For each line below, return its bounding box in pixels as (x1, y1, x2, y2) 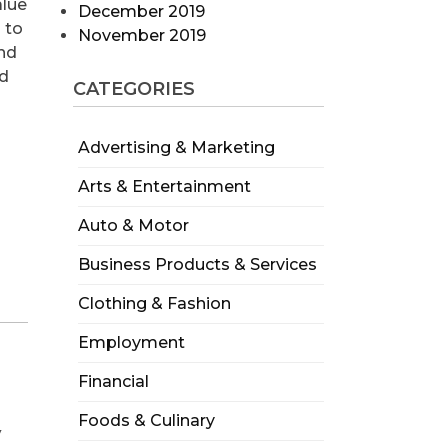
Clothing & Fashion (77, 294, 231, 314)
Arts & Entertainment (77, 177, 251, 197)
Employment (77, 333, 185, 353)
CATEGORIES (72, 78, 195, 101)
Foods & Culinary (77, 411, 215, 431)
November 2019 (77, 26, 206, 46)
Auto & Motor (77, 216, 189, 236)
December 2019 (77, 2, 205, 22)
